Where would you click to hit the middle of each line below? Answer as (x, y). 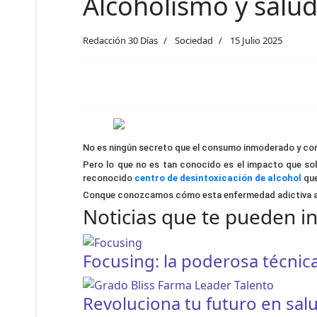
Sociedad (194, 41)
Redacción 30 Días (120, 41)
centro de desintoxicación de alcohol (218, 178)
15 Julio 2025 (256, 41)
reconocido (109, 178)
